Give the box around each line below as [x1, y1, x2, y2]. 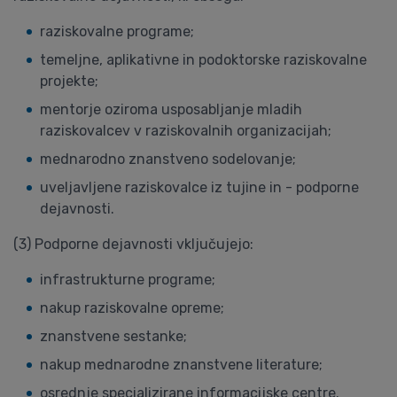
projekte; [40, 73, 98, 90]
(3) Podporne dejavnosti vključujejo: [13, 236, 253, 253]
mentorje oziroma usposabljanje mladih [40, 101, 302, 118]
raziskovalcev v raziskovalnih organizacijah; [40, 122, 331, 139]
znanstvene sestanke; [40, 328, 187, 345]
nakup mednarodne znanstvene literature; [40, 356, 323, 373]
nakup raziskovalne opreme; [40, 300, 224, 316]
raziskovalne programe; [40, 23, 194, 40]
